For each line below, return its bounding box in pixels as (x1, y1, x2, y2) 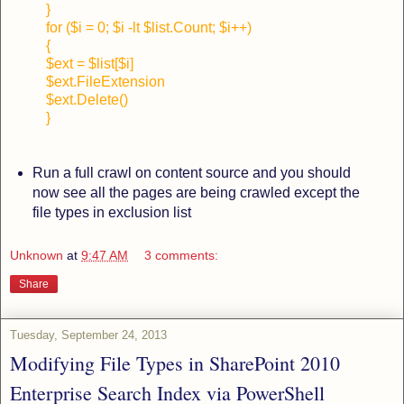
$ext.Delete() (46, 91, 128, 107)
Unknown (10, 248, 63, 263)
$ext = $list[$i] (46, 55, 133, 71)
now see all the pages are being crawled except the (32, 184, 360, 200)
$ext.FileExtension (46, 73, 165, 89)
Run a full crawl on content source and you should (32, 164, 351, 180)
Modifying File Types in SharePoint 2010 (10, 350, 340, 377)
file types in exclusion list (32, 204, 191, 220)
